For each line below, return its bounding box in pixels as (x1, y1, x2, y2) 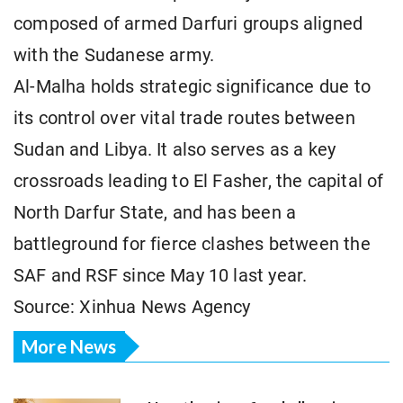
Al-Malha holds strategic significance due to (13, 76, 371, 98)
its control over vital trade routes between (13, 108, 355, 130)
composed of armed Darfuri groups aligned (13, 13, 363, 35)
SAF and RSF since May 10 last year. (13, 265, 308, 287)
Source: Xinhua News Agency (13, 297, 251, 318)
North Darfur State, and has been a (13, 202, 297, 224)
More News (22, 335, 117, 357)
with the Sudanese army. (13, 45, 215, 67)
